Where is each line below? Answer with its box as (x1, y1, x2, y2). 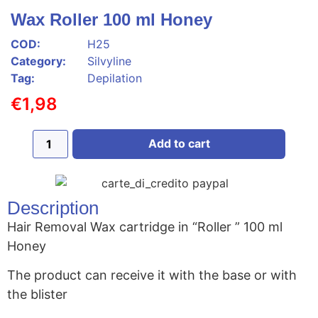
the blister (7, 287, 67, 302)
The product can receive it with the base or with (7, 268, 297, 283)
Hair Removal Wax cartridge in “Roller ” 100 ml (7, 219, 283, 234)
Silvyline (87, 54, 131, 68)
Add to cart (148, 136, 210, 150)
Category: (11, 54, 66, 68)
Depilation (87, 71, 142, 85)
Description (7, 197, 99, 219)
